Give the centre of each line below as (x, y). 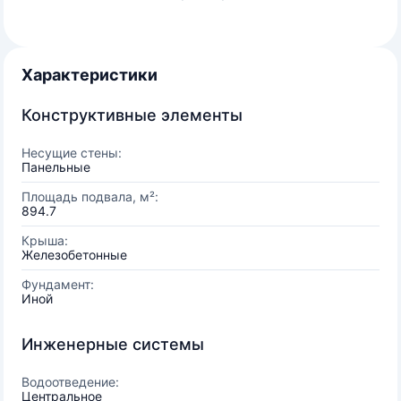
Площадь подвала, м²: (90, 196)
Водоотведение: (70, 382)
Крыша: (45, 240)
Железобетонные (74, 255)
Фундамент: (58, 284)
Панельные (56, 167)
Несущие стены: (72, 153)
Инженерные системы (113, 344)
